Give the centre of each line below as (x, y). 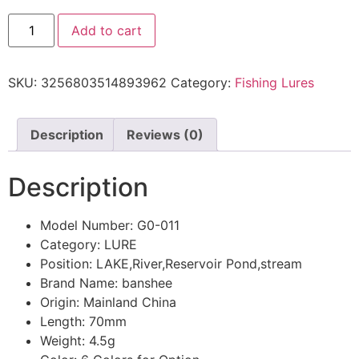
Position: (68, 264)
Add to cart (107, 31)
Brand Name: (81, 283)
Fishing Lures (274, 83)
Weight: (65, 341)
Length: (65, 322)
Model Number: (89, 226)
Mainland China (130, 303)
